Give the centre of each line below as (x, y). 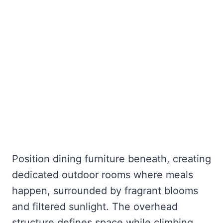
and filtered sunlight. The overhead (95, 207)
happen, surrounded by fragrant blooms (105, 191)
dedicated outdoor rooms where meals (103, 175)
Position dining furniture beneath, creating (111, 159)
